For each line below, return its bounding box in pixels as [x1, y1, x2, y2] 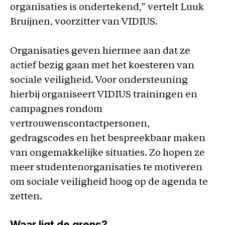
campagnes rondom [10, 104, 102, 115]
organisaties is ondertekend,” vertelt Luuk [10, 3, 204, 13]
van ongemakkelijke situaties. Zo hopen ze [10, 148, 205, 158]
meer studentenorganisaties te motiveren [10, 163, 202, 173]
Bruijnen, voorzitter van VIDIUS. [10, 18, 160, 27]
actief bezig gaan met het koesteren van [10, 61, 194, 71]
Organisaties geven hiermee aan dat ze [10, 46, 190, 56]
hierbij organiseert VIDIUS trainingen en [10, 90, 197, 100]
